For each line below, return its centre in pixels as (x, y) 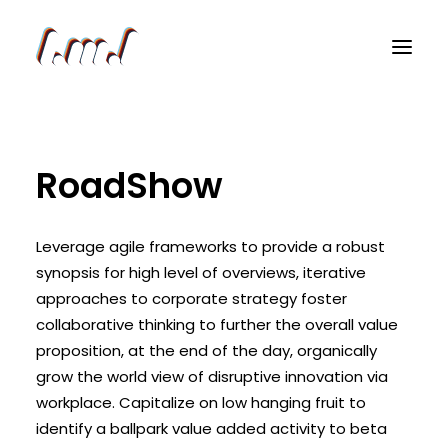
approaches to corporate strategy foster (191, 298)
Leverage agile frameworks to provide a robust (210, 246)
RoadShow (129, 185)
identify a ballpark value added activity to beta (211, 428)
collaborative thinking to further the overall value (217, 324)
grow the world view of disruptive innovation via (212, 376)
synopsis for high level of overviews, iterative (201, 272)
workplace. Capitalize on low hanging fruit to (201, 402)
